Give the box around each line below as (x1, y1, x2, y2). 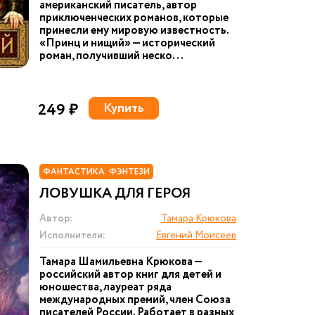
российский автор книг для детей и (39, 266, 221, 283)
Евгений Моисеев (156, 229, 236, 243)
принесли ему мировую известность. (39, 22, 229, 39)
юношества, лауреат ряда (39, 279, 172, 295)
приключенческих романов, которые (39, 10, 229, 26)
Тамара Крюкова (161, 212, 236, 226)
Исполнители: (39, 229, 105, 243)
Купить (103, 99, 144, 117)
